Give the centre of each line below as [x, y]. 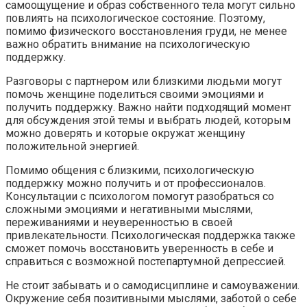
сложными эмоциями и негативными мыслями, [129, 209]
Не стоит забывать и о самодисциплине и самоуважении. [152, 285]
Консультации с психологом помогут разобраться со [140, 196]
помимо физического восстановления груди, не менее [146, 31]
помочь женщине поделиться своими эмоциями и [135, 94]
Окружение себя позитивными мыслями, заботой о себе [151, 298]
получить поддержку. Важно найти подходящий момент [148, 107]
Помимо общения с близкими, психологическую [130, 170]
